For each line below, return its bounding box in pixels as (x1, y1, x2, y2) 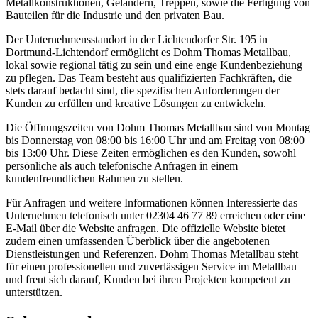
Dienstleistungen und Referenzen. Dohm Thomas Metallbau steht (6, 247, 298, 260)
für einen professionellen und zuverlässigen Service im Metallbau (6, 260, 297, 273)
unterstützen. (6, 285, 62, 298)
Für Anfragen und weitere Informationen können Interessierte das (6, 196, 297, 209)
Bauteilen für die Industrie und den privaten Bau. (6, 9, 224, 21)
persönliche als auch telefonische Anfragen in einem (6, 159, 238, 172)
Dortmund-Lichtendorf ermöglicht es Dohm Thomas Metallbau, (6, 45, 291, 58)
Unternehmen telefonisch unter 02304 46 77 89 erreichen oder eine (6, 209, 305, 221)
